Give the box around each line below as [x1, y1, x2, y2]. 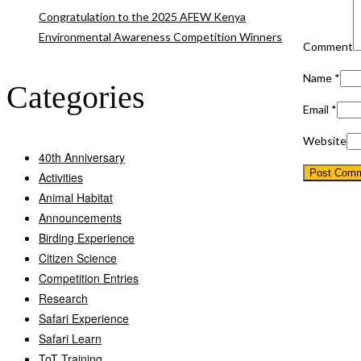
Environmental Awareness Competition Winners [39, 29, 282, 44]
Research [39, 289, 88, 306]
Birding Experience [39, 229, 135, 246]
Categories [6, 78, 145, 115]
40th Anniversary [39, 148, 125, 165]
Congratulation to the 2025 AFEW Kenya [39, 9, 246, 23]
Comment [303, 39, 353, 53]
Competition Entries [39, 269, 139, 286]
